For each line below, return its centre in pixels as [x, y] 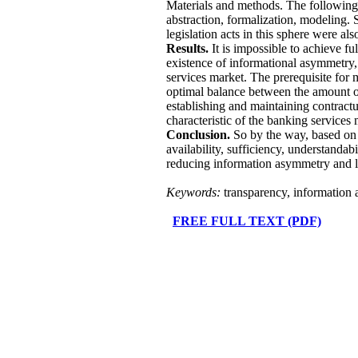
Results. [187, 49]
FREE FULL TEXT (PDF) [247, 221]
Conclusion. [198, 135]
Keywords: [193, 193]
